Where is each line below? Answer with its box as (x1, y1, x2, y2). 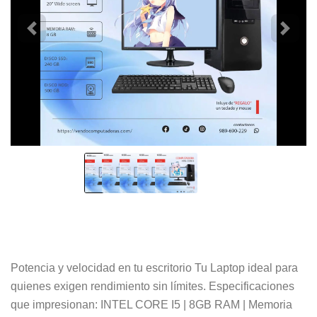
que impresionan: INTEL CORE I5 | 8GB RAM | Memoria (11, 299, 292, 311)
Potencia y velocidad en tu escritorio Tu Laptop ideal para (11, 262, 298, 275)
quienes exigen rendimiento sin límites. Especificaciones (11, 280, 294, 293)
